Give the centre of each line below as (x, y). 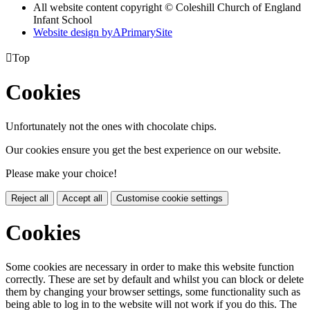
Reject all (30, 198)
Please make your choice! (61, 173)
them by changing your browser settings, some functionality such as (153, 291)
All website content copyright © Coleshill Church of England (167, 7)
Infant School (63, 20)
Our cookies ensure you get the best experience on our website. (143, 149)
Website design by (73, 32)
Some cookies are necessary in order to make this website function (150, 266)
